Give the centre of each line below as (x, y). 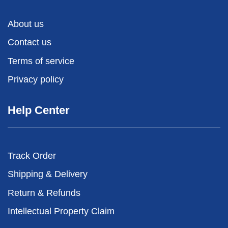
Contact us (30, 42)
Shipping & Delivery (48, 174)
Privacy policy (36, 80)
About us (26, 24)
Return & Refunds (44, 193)
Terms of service (41, 61)
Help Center (39, 110)
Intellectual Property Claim (61, 211)
